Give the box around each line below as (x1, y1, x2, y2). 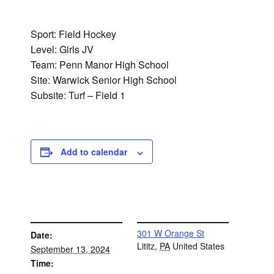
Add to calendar (61, 146, 128, 158)
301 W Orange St (137, 226, 204, 239)
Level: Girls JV (31, 42, 94, 57)
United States (172, 239, 224, 252)
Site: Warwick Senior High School (31, 73, 177, 87)
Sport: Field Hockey (31, 27, 117, 42)
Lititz (137, 239, 155, 252)
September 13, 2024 (31, 242, 111, 255)
